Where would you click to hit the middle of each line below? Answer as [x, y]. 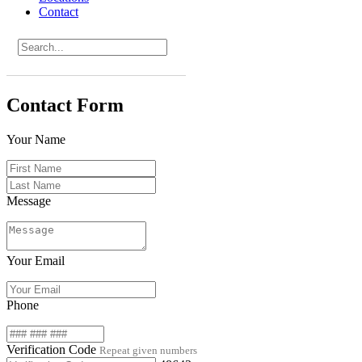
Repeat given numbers [148, 350]
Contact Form [65, 105]
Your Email [36, 260]
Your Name [36, 139]
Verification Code [53, 349]
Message [29, 200]
